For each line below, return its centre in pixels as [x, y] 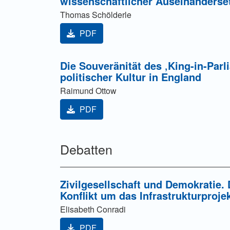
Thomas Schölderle [96, 15]
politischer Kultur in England [131, 77]
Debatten [86, 149]
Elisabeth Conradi [93, 209]
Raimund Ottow [88, 91]
